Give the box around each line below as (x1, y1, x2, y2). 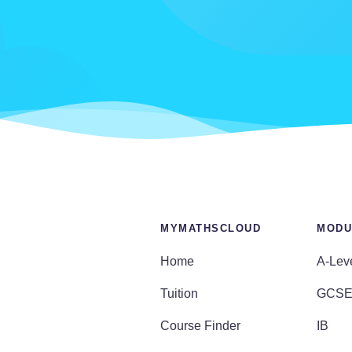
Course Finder (160, 318, 241, 332)
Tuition (160, 286, 199, 300)
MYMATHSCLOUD (160, 222, 262, 234)
